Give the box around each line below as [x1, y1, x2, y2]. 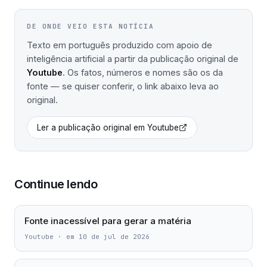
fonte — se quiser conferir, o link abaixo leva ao [27, 81, 219, 91]
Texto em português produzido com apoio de [27, 40, 212, 50]
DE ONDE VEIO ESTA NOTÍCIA [27, 22, 154, 30]
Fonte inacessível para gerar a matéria [24, 215, 191, 226]
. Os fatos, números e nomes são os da [63, 67, 223, 77]
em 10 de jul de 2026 [66, 232, 150, 241]
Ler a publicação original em [37, 123, 147, 132]
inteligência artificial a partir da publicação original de [27, 54, 238, 64]
